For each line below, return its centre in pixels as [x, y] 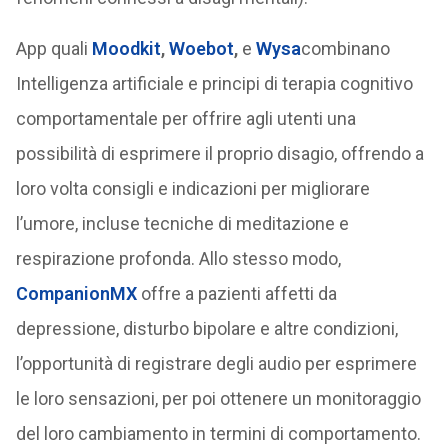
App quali [53, 48]
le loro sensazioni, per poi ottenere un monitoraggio [218, 398]
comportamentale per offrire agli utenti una [185, 118]
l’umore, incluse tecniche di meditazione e [182, 223]
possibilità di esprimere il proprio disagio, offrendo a [219, 153]
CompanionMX [76, 293]
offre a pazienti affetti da [236, 293]
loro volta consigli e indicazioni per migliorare [192, 188]
